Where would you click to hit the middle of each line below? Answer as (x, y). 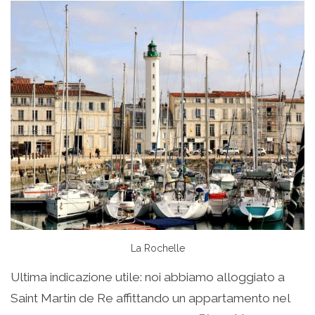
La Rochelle (157, 249)
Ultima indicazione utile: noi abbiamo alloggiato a (148, 277)
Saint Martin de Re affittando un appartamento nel (150, 298)
